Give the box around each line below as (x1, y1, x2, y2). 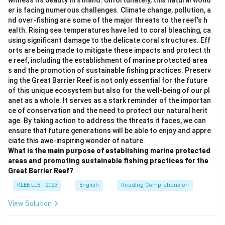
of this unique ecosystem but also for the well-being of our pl (8, 86, 210, 94)
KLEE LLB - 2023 (17, 182, 57, 188)
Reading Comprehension (121, 182, 189, 188)
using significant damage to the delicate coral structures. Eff (8, 36, 210, 44)
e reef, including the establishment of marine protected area (8, 56, 207, 64)
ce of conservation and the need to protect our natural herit (8, 106, 207, 115)
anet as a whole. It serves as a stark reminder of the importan (8, 96, 211, 104)
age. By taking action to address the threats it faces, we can (8, 117, 206, 125)
